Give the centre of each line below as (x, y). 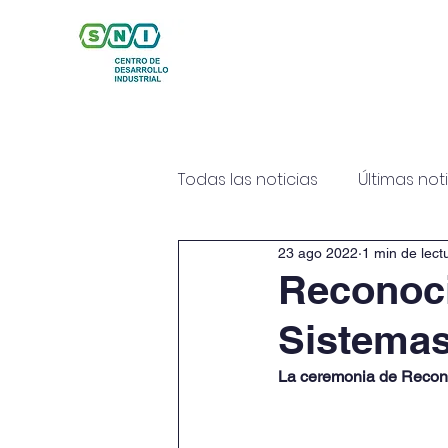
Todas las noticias (248, 179)
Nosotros (338, 116)
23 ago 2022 (318, 252)
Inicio (229, 116)
